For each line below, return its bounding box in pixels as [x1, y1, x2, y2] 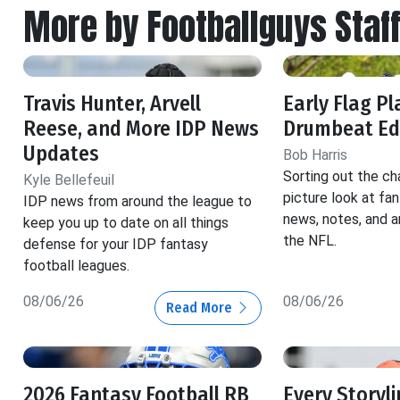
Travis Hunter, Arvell [23, 90, 201, 116]
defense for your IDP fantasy [23, 235, 208, 253]
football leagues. [23, 256, 129, 274]
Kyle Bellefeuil [23, 171, 114, 188]
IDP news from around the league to [23, 192, 252, 210]
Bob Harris [282, 146, 347, 163]
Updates [23, 140, 99, 166]
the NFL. [282, 231, 337, 249]
